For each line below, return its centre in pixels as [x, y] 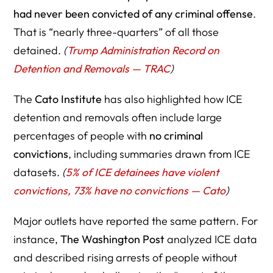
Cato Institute [69, 99]
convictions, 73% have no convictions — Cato [120, 190]
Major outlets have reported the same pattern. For [136, 221]
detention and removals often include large [118, 117]
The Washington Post [113, 239]
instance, [37, 239]
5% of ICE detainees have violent [143, 172]
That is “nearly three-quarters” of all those [116, 32]
